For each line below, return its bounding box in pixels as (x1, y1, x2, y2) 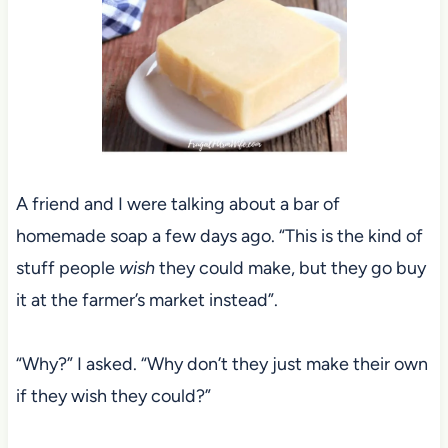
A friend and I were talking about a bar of (15, 192, 340, 215)
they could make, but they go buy (154, 256, 426, 279)
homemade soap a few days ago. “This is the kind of (15, 224, 423, 247)
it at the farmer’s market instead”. (15, 288, 282, 311)
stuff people (15, 256, 119, 279)
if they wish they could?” (15, 384, 211, 407)
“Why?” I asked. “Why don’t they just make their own (15, 352, 428, 375)
